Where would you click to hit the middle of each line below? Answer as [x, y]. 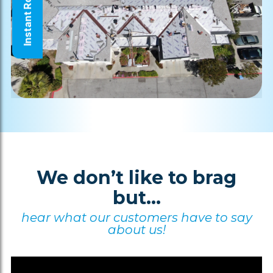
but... [136, 197]
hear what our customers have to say [136, 217]
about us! [136, 229]
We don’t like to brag [136, 177]
